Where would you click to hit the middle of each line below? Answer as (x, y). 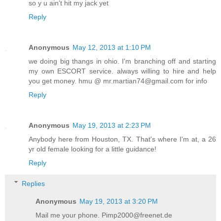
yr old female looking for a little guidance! (92, 149)
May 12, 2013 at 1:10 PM (112, 48)
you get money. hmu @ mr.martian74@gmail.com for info (118, 81)
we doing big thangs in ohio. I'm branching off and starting (122, 61)
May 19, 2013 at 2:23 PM (112, 126)
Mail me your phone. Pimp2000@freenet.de (104, 215)
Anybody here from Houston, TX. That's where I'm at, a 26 (122, 139)
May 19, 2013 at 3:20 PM (119, 201)
